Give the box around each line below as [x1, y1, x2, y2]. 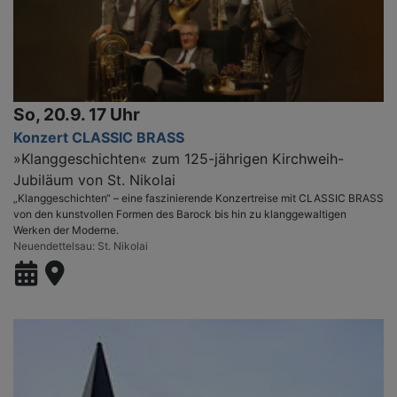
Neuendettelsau [13, 238, 92, 253]
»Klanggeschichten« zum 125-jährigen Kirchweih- [13, 149, 344, 167]
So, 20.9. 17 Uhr [13, 103, 140, 125]
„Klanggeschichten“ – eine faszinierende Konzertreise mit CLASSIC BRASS [13, 191, 384, 205]
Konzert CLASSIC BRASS [13, 128, 184, 146]
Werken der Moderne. [13, 222, 119, 237]
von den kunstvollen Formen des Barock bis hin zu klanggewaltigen [13, 206, 346, 221]
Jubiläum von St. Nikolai [13, 170, 175, 189]
